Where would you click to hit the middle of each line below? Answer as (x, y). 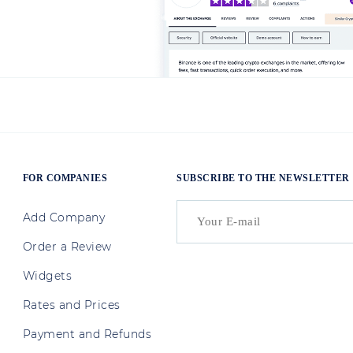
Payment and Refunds (87, 334)
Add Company (64, 218)
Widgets (47, 276)
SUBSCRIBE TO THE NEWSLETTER (263, 178)
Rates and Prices (71, 305)
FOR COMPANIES (65, 178)
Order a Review (67, 247)
